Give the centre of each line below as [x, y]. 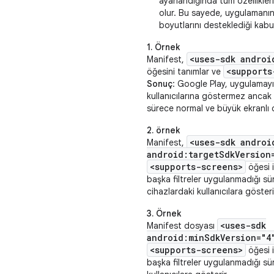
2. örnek [163, 130]
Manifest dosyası [182, 226]
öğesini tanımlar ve [185, 72]
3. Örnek [164, 213]
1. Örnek [163, 47]
